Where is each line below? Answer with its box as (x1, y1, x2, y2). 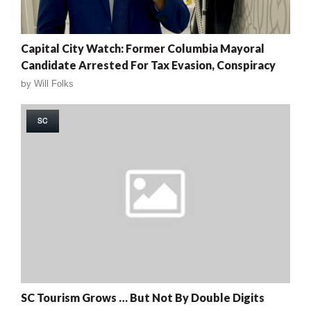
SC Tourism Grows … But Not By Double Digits (21, 291, 264, 305)
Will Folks (34, 78, 74, 89)
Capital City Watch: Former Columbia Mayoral (21, 41, 264, 55)
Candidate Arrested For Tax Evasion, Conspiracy (21, 58, 276, 72)
